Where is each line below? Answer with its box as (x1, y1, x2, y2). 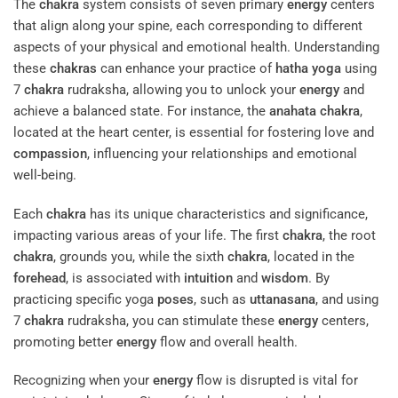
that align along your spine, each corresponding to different (13, 18, 362, 35)
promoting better (13, 333, 116, 350)
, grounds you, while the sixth (53, 248, 227, 265)
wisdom (261, 269, 308, 286)
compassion (13, 146, 87, 163)
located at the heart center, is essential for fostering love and (13, 124, 374, 141)
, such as (194, 291, 250, 307)
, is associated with (66, 269, 184, 286)
